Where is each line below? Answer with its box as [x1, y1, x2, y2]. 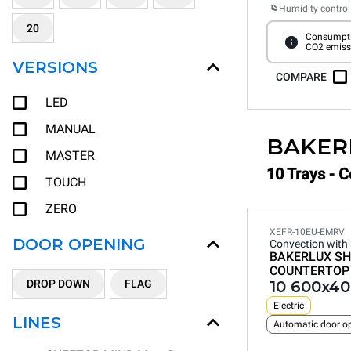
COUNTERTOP [270, 263, 349, 278]
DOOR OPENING [13, 234, 146, 254]
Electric [273, 300, 304, 311]
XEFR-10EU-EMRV [270, 226, 345, 237]
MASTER [45, 148, 95, 163]
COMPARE [276, 71, 327, 83]
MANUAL [45, 121, 96, 136]
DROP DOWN [27, 277, 90, 290]
